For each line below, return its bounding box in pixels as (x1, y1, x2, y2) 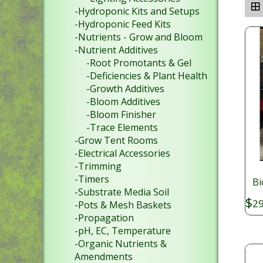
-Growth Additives (86, 82, 164, 95)
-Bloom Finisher (86, 108, 156, 121)
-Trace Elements (86, 121, 158, 134)
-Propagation (75, 211, 134, 224)
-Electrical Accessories (75, 147, 170, 160)
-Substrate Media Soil (75, 186, 169, 198)
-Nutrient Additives (75, 43, 158, 56)
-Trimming (75, 160, 122, 173)
